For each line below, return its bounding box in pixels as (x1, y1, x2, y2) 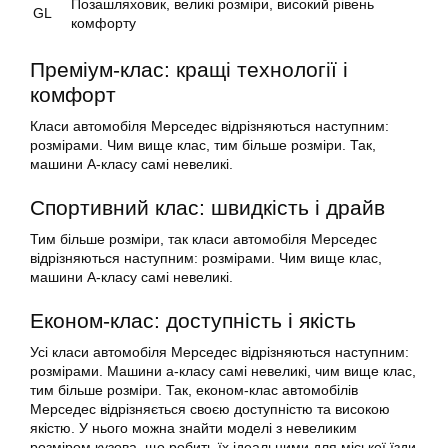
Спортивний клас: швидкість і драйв (30, 196, 385, 220)
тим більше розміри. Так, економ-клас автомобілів (30, 382, 358, 399)
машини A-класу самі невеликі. (30, 156, 233, 173)
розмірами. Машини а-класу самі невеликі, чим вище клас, (30, 363, 416, 380)
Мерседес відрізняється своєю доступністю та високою (30, 401, 390, 418)
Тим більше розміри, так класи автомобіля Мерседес (30, 231, 377, 248)
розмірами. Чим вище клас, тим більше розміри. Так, (30, 137, 376, 154)
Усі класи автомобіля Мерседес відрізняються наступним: (30, 344, 409, 361)
